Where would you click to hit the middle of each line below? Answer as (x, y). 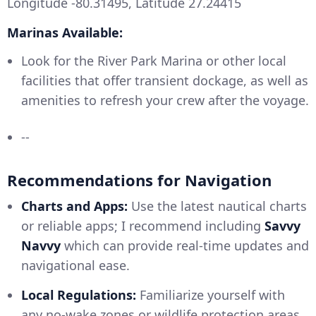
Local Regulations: (79, 295)
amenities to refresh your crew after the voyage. (165, 101)
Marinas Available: (65, 33)
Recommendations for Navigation (139, 180)
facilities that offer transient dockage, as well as (165, 81)
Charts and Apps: (74, 206)
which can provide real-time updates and (185, 246)
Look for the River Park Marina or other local (154, 61)
